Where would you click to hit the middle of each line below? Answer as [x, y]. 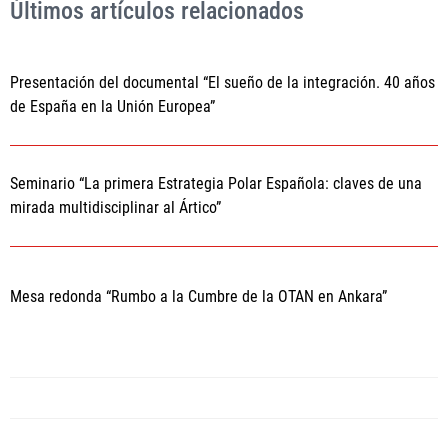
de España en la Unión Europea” [112, 106]
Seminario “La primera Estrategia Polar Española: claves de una [216, 183]
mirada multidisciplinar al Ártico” [115, 207]
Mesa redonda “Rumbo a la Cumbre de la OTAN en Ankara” [198, 296]
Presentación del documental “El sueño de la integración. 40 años [222, 82]
